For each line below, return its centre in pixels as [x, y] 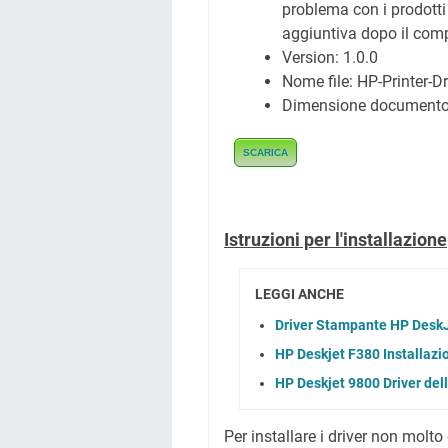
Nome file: [319, 81]
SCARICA [265, 152]
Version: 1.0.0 [330, 57]
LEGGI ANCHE [299, 294]
